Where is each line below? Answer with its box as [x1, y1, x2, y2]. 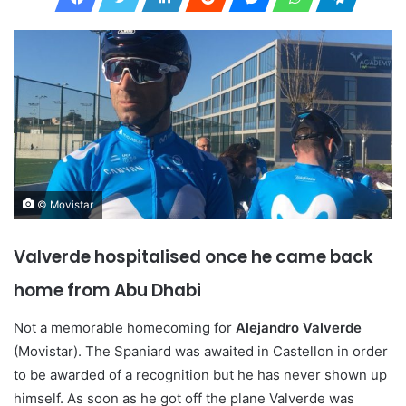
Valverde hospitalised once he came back [14, 244, 373, 269]
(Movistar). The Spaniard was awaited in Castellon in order [14, 343, 388, 361]
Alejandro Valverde [236, 319, 362, 337]
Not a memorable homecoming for [14, 319, 236, 337]
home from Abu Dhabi [14, 277, 201, 303]
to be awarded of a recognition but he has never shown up [14, 366, 387, 384]
